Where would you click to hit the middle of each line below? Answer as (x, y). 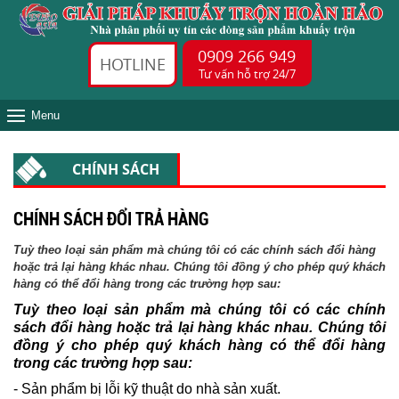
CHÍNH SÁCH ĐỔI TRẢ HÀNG (111, 220)
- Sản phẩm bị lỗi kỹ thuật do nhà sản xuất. (147, 389)
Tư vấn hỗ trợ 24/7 (247, 74)
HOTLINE (132, 65)
